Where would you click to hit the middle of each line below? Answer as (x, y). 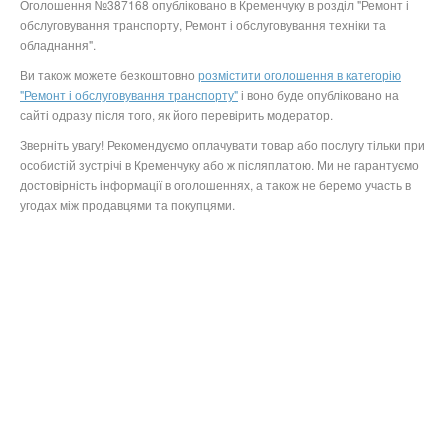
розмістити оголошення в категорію (299, 75)
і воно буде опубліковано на (318, 95)
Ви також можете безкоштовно (109, 75)
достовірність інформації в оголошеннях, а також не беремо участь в (215, 185)
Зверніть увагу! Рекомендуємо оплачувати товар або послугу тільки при (222, 145)
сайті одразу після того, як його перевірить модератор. (178, 115)
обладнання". (59, 45)
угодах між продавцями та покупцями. (127, 205)
